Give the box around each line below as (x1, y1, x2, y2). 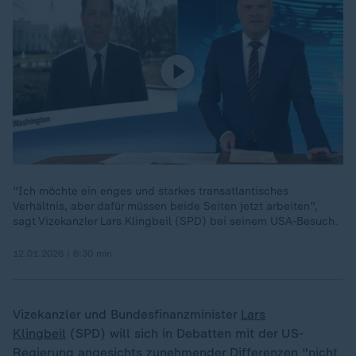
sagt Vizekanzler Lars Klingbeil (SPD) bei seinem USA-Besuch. (13, 215, 338, 228)
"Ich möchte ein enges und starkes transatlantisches (13, 184, 288, 198)
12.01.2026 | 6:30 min (13, 248, 112, 259)
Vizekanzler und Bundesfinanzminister (13, 307, 241, 322)
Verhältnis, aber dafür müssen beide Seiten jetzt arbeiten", (13, 199, 318, 213)
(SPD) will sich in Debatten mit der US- (66, 326, 304, 341)
